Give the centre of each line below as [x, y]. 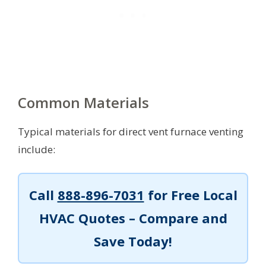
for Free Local [191, 195]
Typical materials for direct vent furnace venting [131, 132]
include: [37, 150]
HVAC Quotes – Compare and [133, 218]
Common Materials [83, 103]
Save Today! [133, 241]
